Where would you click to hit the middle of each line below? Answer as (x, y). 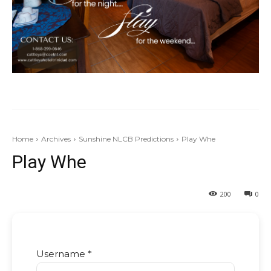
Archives (56, 139)
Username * (64, 253)
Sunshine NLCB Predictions (126, 139)
